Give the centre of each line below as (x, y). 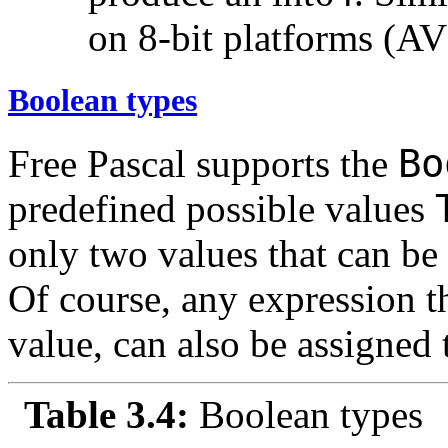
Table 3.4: (111, 415)
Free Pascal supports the (203, 164)
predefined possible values (221, 209)
